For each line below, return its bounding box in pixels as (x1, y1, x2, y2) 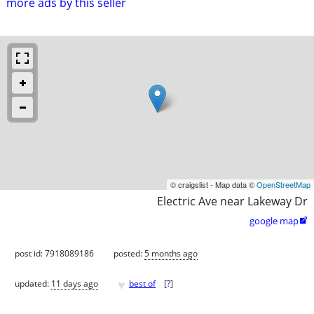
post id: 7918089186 (15, 247, 94, 259)
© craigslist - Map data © (170, 178, 257, 190)
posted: (114, 247, 144, 259)
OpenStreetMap (257, 178, 310, 190)
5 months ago (144, 247, 198, 259)
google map (250, 214, 299, 227)
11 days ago (51, 278, 98, 290)
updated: (15, 278, 51, 290)
